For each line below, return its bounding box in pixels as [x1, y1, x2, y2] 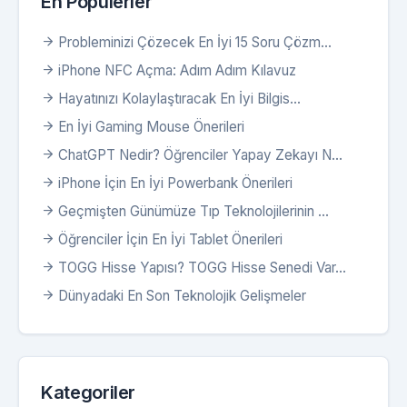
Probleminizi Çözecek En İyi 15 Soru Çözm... [58, 34, 332, 51]
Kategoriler [41, 382, 136, 403]
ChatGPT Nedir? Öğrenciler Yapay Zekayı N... [58, 146, 342, 164]
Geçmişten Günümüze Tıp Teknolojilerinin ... [58, 203, 329, 220]
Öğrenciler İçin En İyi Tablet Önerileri [58, 231, 283, 248]
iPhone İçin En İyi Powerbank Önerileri [58, 174, 293, 192]
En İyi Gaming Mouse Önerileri [58, 118, 244, 135]
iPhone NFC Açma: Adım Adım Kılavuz [58, 62, 296, 79]
